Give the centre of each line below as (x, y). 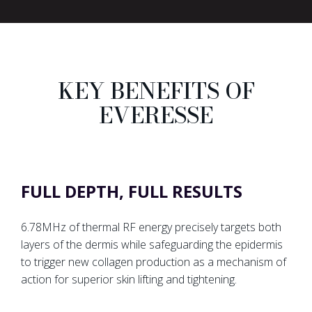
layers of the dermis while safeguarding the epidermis (152, 245)
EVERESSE (156, 116)
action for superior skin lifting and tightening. (129, 280)
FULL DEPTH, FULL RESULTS (132, 191)
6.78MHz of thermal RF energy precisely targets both (151, 227)
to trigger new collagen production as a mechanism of (154, 262)
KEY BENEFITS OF (156, 91)
